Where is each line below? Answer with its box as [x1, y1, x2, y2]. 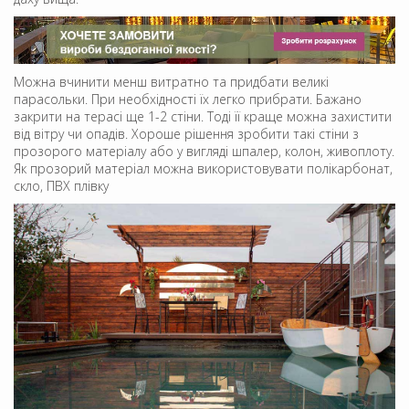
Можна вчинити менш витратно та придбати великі [14, 72, 329, 90]
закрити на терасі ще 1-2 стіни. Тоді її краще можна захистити [14, 107, 392, 125]
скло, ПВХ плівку [14, 176, 109, 194]
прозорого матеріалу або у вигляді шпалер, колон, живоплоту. [14, 142, 394, 160]
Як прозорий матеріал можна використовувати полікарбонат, [14, 159, 393, 177]
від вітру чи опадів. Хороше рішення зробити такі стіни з [14, 124, 359, 142]
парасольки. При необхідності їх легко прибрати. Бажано [14, 89, 362, 108]
